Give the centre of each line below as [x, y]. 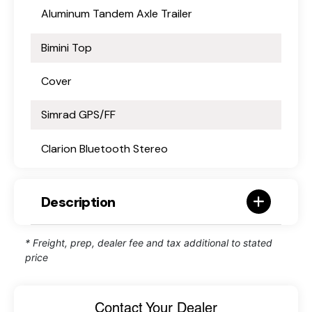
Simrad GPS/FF [78, 115]
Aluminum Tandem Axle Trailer [117, 14]
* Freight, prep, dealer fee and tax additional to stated [149, 243]
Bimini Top [67, 47]
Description [78, 202]
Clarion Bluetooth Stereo [104, 148]
